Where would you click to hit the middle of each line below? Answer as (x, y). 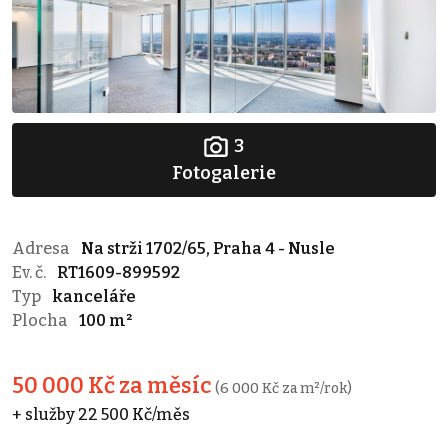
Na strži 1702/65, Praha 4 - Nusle (208, 248)
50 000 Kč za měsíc (113, 385)
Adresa (42, 248)
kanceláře (94, 296)
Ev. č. (30, 272)
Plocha (41, 320)
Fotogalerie (224, 172)
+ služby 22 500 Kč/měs (101, 414)
